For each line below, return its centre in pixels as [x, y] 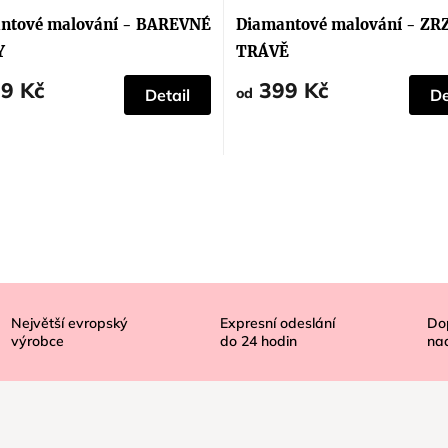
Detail [167, 95]
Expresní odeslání [277, 323]
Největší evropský [69, 323]
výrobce [37, 341]
